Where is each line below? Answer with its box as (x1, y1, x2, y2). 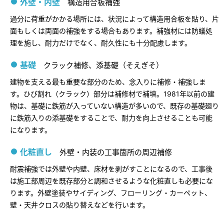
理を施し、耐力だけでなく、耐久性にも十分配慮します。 (10, 38, 191, 47)
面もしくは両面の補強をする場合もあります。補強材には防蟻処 (10, 26, 212, 35)
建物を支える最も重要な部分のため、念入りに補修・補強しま (10, 77, 206, 86)
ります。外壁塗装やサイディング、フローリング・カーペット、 (10, 188, 211, 197)
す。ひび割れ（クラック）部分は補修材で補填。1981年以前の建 (10, 89, 214, 98)
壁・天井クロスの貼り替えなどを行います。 (10, 200, 149, 209)
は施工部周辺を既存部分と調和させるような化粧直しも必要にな (10, 176, 213, 185)
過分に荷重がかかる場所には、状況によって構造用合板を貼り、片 (10, 14, 219, 23)
